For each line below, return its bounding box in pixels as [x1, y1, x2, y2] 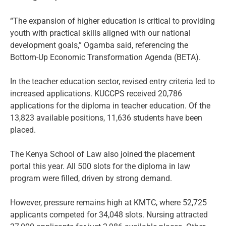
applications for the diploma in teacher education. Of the [10, 101, 210, 111]
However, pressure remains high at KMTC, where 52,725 [10, 198, 207, 208]
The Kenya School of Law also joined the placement [10, 149, 195, 159]
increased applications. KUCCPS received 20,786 [10, 89, 182, 99]
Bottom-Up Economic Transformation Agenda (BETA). [10, 52, 201, 63]
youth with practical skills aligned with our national [10, 28, 191, 38]
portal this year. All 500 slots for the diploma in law [10, 161, 190, 172]
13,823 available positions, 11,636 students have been [10, 113, 202, 123]
